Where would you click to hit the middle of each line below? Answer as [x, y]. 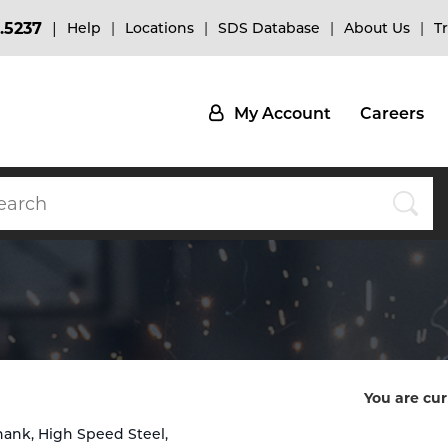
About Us [377, 27]
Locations [159, 27]
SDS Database [269, 27]
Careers [392, 113]
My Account [282, 113]
